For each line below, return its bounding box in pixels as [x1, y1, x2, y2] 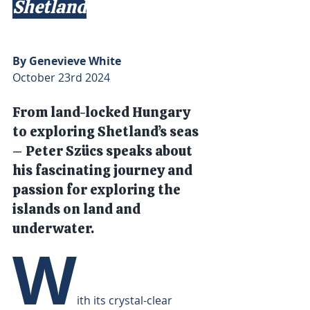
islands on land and [12, 200, 143, 218]
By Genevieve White [12, 53, 121, 69]
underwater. [12, 219, 94, 237]
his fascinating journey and [12, 161, 195, 179]
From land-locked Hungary [12, 103, 193, 121]
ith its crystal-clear [77, 293, 175, 308]
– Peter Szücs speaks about [12, 142, 195, 160]
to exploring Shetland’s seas [12, 122, 201, 140]
